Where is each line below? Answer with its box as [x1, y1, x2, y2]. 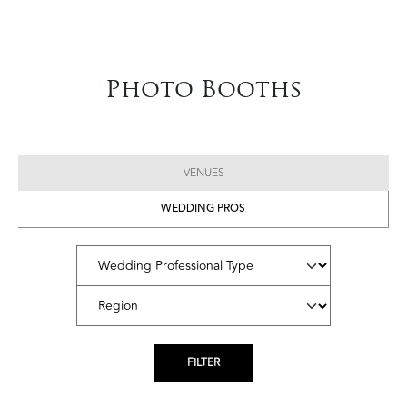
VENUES [183, 164, 224, 182]
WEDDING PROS [161, 199, 245, 217]
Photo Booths [104, 73, 303, 104]
